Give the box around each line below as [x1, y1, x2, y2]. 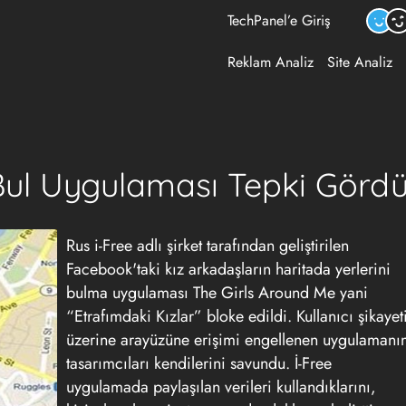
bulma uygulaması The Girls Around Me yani [66, 281, 368, 304]
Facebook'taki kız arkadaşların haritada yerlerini [66, 257, 391, 281]
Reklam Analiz [227, 52, 314, 72]
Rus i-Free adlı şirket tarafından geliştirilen [66, 234, 349, 257]
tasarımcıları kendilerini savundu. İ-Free [66, 352, 332, 375]
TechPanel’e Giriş [227, 10, 330, 31]
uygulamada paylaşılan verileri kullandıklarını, [66, 375, 376, 399]
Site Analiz [327, 52, 392, 72]
